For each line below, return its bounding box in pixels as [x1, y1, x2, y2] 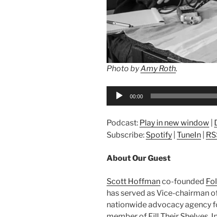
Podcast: [107, 118, 139, 128]
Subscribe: [107, 130, 146, 140]
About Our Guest [107, 154, 170, 163]
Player [106, 98, 129, 108]
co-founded [160, 177, 206, 186]
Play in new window [139, 118, 209, 128]
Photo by [107, 64, 140, 74]
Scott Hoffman [107, 177, 160, 186]
